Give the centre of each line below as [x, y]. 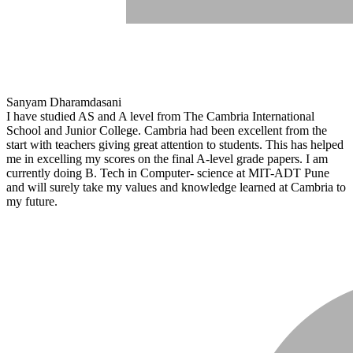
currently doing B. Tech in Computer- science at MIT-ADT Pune [168, 173]
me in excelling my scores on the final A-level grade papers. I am [167, 158]
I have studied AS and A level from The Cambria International [160, 116]
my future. [32, 201]
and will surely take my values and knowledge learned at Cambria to [176, 187]
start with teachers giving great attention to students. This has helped [175, 144]
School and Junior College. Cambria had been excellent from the [167, 130]
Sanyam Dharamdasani [64, 102]
